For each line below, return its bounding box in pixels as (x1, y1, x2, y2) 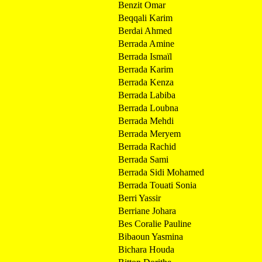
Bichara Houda (118, 244, 174, 254)
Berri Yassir (118, 192, 161, 203)
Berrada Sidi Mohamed (118, 167, 204, 177)
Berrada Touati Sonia (118, 180, 196, 190)
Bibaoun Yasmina (118, 231, 183, 242)
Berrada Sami (118, 154, 168, 164)
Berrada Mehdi (118, 115, 174, 126)
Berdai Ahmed (118, 25, 172, 36)
